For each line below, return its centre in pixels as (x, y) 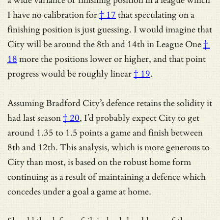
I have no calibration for (52, 15)
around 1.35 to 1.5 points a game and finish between (105, 133)
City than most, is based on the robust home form (99, 162)
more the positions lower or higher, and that (101, 59)
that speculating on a (155, 15)
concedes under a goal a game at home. (79, 192)
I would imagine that (173, 29)
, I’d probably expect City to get (139, 118)
